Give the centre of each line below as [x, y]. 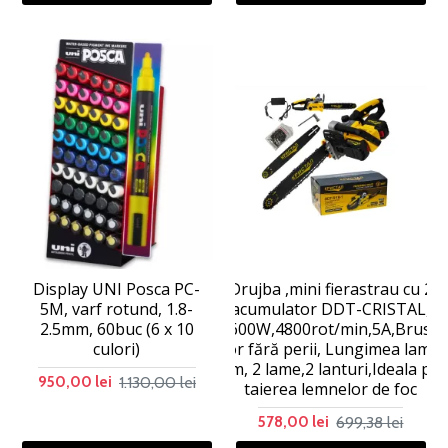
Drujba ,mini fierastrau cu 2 [330, 289]
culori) [117, 349]
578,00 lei [294, 422]
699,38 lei [370, 422]
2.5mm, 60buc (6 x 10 [116, 329]
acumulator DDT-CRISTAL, [331, 309]
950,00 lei [74, 382]
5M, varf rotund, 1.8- [117, 309]
